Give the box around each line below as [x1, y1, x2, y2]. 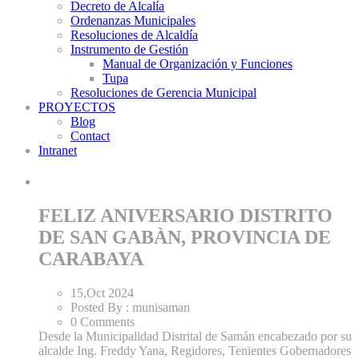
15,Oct [71, 286, 105, 301]
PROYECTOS [38, 100, 115, 114]
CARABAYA [38, 248, 143, 270]
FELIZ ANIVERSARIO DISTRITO [38, 205, 333, 227]
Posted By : [71, 301, 132, 315]
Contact [71, 129, 110, 143]
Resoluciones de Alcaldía [71, 28, 198, 42]
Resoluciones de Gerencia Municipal [71, 86, 256, 99]
